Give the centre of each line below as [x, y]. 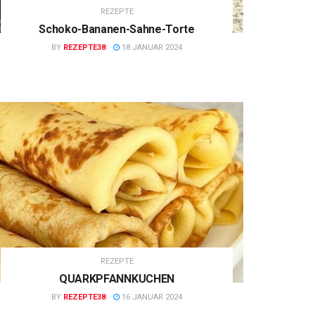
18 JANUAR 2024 [151, 47]
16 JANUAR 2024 [151, 297]
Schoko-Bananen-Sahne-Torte [117, 29]
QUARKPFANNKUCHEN [117, 279]
